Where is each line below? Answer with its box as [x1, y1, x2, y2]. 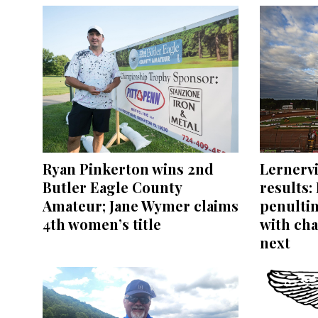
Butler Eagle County [43, 177, 182, 197]
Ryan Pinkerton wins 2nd [43, 159, 214, 179]
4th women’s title [43, 214, 161, 234]
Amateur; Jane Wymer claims [43, 196, 238, 216]
